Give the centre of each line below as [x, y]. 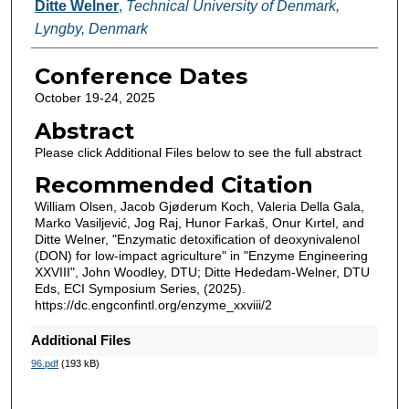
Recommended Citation [173, 185]
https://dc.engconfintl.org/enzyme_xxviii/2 [153, 305]
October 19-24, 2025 [94, 98]
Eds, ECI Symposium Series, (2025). [140, 289]
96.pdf [44, 364]
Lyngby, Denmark [91, 29]
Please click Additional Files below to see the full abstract [198, 152]
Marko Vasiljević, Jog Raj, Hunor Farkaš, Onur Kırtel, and [199, 223]
